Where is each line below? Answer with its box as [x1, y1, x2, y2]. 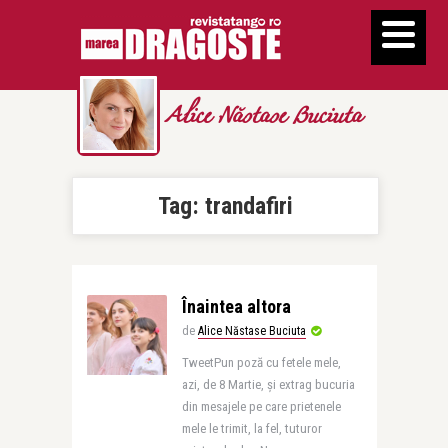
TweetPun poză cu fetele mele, [181, 355, 341, 370]
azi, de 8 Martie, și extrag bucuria [181, 377, 355, 392]
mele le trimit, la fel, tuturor [181, 421, 322, 436]
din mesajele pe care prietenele [181, 399, 341, 414]
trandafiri [204, 192, 293, 220]
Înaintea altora [181, 296, 291, 317]
